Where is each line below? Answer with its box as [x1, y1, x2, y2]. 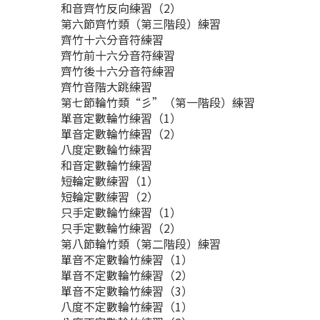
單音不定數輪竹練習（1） [61, 251, 196, 268]
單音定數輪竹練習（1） [61, 109, 184, 126]
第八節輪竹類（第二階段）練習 [61, 235, 224, 252]
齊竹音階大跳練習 [61, 78, 155, 95]
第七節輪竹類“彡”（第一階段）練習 [61, 94, 258, 111]
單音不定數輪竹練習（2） [61, 266, 196, 284]
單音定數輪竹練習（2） [61, 125, 184, 142]
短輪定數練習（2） [61, 188, 161, 205]
